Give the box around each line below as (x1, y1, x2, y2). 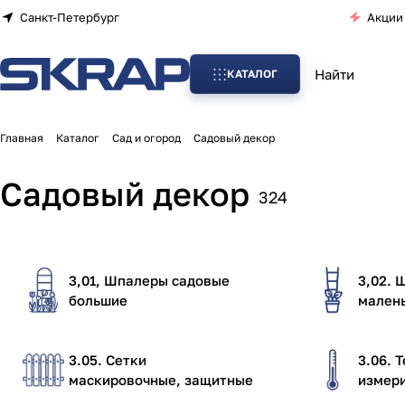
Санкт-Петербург (20, 10, 119, 24)
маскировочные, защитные (69, 372, 253, 388)
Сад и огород (112, 131, 181, 145)
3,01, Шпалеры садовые (69, 272, 230, 288)
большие (69, 292, 127, 308)
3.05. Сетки (69, 352, 146, 368)
